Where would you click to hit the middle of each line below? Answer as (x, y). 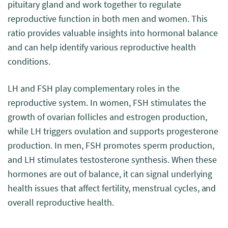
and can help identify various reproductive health (102, 47)
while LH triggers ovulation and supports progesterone (113, 131)
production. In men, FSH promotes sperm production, (111, 145)
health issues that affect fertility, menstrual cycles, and (112, 188)
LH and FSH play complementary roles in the (94, 88)
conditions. (29, 61)
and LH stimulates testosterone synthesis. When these (112, 160)
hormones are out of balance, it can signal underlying (110, 174)
